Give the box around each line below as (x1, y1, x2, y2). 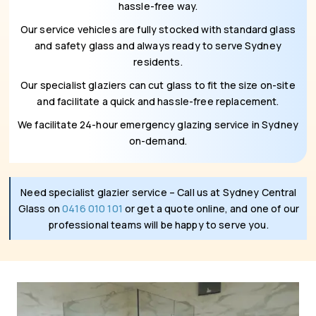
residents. (133, 55, 183, 68)
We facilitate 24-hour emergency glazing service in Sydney (18, 118, 298, 131)
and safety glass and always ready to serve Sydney (35, 39, 281, 52)
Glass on (18, 202, 63, 215)
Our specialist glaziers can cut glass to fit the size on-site (20, 78, 296, 92)
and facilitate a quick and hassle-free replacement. (37, 95, 279, 108)
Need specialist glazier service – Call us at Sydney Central (20, 186, 297, 199)
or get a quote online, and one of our (122, 202, 300, 215)
